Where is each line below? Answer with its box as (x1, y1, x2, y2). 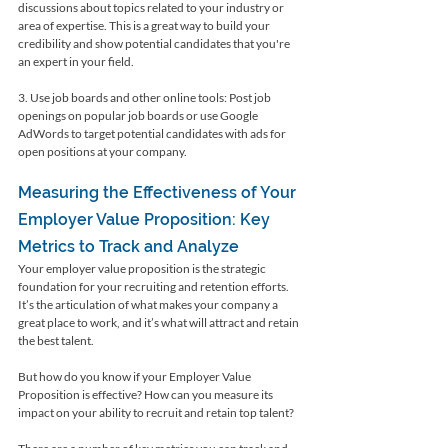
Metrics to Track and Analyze (18, 236, 239, 256)
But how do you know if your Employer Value (18, 368, 253, 384)
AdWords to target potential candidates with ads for (18, 125, 288, 141)
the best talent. (18, 332, 94, 348)
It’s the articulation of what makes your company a (18, 296, 280, 312)
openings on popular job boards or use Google (18, 107, 260, 123)
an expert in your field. (18, 53, 134, 69)
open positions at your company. (18, 143, 187, 159)
